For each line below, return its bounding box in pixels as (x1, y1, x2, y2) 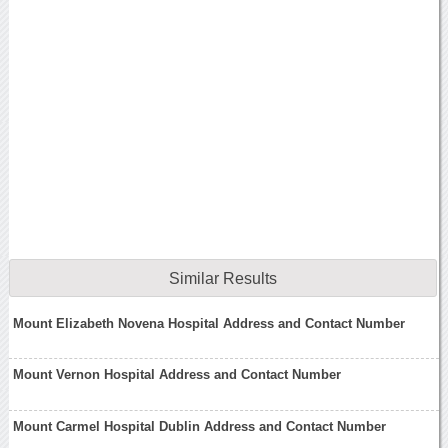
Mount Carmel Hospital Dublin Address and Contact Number (13, 418, 387, 434)
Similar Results (168, 270, 277, 288)
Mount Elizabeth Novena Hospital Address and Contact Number (13, 315, 406, 331)
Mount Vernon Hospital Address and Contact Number (13, 367, 342, 383)
